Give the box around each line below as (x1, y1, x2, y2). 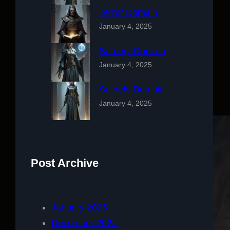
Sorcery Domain (99, 45, 165, 56)
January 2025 (51, 202, 107, 213)
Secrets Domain (99, 84, 165, 94)
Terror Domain (99, 7, 158, 17)
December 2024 (51, 217, 117, 228)
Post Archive (31, 156, 99, 169)
